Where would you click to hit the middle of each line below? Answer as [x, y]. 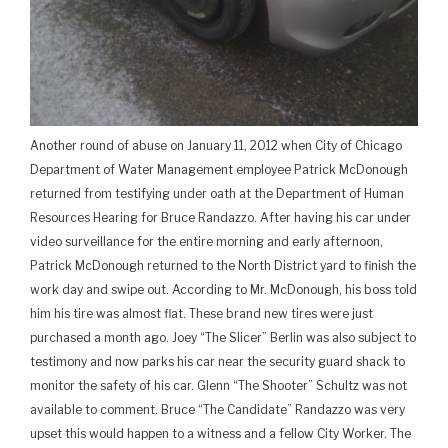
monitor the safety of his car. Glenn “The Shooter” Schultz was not [218, 386]
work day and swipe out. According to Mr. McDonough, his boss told [223, 290]
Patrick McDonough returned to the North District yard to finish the [223, 266]
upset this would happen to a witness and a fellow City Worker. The [220, 434]
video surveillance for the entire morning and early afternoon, [206, 242]
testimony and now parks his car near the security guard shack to [217, 362]
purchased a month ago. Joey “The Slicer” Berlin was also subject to [223, 338]
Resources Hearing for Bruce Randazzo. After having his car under [220, 218]
